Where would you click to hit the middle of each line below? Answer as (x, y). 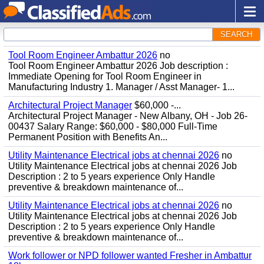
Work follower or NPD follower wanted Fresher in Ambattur (130, 255)
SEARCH (236, 34)
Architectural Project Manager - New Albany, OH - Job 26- (128, 116)
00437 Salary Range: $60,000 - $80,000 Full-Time (113, 126)
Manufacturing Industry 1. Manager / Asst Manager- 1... (121, 87)
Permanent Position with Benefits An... (88, 137)
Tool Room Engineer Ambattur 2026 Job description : (118, 66)
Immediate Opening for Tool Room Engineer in (105, 76)
